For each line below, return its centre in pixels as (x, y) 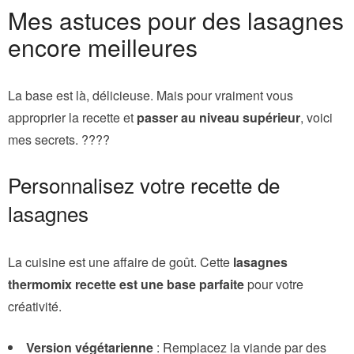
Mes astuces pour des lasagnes (176, 20)
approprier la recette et (72, 117)
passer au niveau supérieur (218, 117)
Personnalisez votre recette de (144, 184)
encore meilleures (103, 47)
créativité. (35, 306)
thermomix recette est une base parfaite (126, 284)
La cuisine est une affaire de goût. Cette (121, 262)
